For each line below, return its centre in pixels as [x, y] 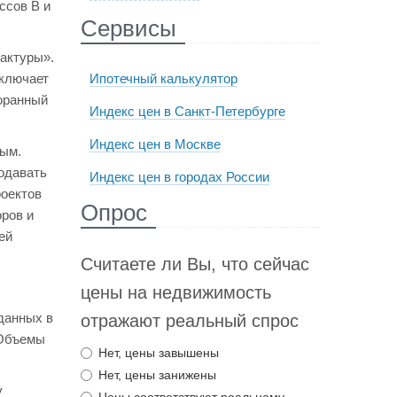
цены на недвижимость [175, 292]
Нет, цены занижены [157, 375]
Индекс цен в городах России [179, 177]
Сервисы [128, 28]
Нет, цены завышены [158, 353]
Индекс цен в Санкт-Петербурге [187, 111]
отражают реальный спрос [189, 321]
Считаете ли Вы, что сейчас [195, 264]
